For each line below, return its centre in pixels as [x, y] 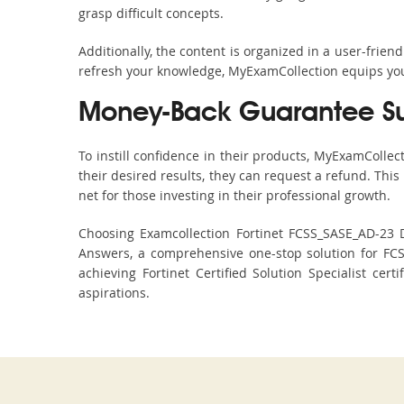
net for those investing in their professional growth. [234, 195]
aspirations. [114, 293]
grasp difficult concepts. [151, 13]
